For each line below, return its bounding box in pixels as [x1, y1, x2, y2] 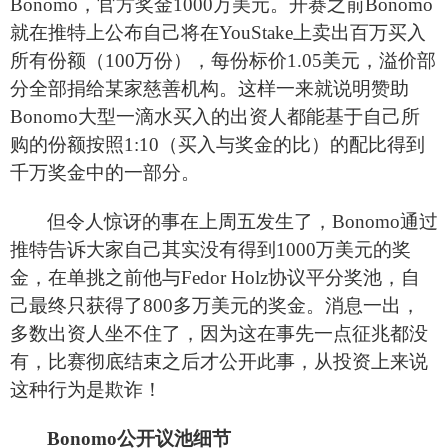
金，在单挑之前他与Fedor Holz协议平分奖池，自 [10, 266, 420, 288]
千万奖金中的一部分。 [10, 161, 200, 183]
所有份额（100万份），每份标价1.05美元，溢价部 [10, 49, 436, 71]
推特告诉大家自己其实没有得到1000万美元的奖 [10, 238, 411, 260]
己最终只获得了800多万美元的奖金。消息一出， [10, 294, 420, 316]
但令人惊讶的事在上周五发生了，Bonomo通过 [47, 210, 438, 232]
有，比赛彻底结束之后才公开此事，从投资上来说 [10, 350, 428, 372]
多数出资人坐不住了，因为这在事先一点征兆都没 [10, 322, 428, 344]
